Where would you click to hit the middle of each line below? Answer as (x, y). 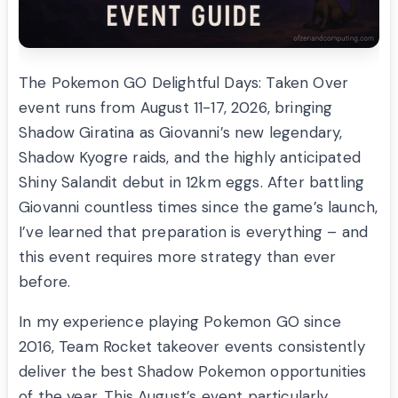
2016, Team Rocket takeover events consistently (192, 347)
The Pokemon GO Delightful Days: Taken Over (184, 83)
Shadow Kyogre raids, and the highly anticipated (190, 158)
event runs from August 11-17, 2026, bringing (176, 108)
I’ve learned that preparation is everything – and (194, 232)
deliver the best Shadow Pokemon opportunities (193, 372)
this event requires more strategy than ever (178, 257)
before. (45, 282)
